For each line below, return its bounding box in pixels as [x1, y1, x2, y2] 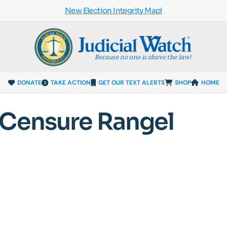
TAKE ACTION [50, 78, 91, 87]
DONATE [17, 78, 42, 87]
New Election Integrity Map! [65, 6, 162, 15]
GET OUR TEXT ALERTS [98, 78, 165, 87]
